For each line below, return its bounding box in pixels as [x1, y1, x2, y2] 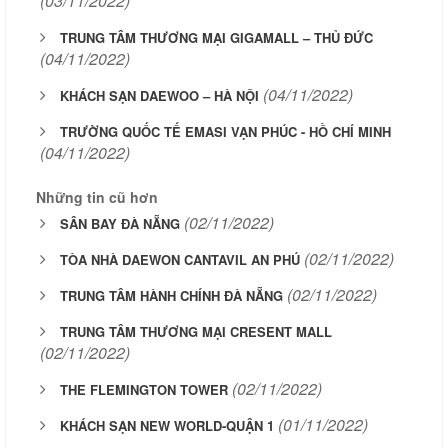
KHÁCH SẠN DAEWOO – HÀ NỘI [60, 86, 259, 105]
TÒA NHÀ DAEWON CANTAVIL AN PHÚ [60, 250, 300, 269]
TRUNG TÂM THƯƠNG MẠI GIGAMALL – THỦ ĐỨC [60, 28, 373, 47]
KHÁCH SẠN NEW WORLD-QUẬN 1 [60, 416, 274, 435]
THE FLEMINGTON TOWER [60, 380, 228, 399]
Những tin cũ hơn [36, 187, 158, 207]
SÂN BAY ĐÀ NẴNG [60, 214, 180, 233]
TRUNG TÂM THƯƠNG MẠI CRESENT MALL [60, 322, 332, 341]
